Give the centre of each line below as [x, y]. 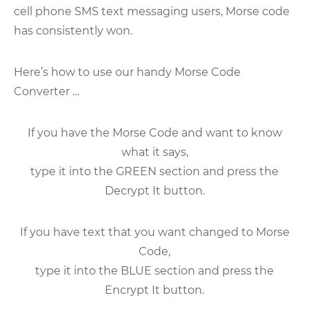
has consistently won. [73, 30]
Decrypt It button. [154, 190]
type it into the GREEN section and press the [154, 171]
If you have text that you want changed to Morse [154, 232]
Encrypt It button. [154, 290]
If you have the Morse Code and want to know [154, 132]
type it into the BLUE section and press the [154, 270]
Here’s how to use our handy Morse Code [127, 72]
